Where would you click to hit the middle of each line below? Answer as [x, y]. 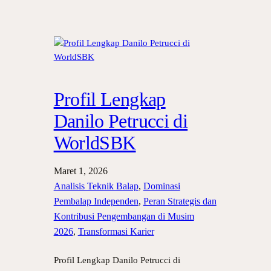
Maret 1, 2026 [80, 171]
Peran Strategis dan [180, 201]
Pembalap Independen [96, 201]
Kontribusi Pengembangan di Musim [124, 216]
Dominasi [162, 186]
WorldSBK [95, 142]
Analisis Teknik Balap [96, 186]
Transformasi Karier [116, 231]
